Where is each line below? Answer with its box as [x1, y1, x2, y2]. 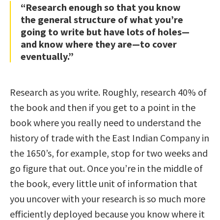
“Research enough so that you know [21, 1, 181, 14]
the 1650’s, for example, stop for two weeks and [10, 147, 208, 160]
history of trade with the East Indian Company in [10, 132, 209, 144]
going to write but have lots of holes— [21, 26, 190, 38]
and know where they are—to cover [21, 38, 177, 51]
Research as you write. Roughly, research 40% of [10, 86, 207, 99]
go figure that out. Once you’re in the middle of [10, 162, 203, 175]
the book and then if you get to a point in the [10, 101, 195, 114]
